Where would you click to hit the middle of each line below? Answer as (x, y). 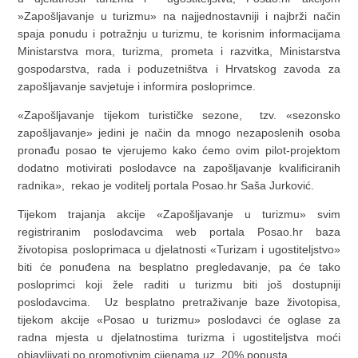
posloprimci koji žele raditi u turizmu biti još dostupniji (179, 285)
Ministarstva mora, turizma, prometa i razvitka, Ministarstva (179, 52)
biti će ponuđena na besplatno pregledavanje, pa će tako (179, 267)
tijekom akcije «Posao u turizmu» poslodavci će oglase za (179, 320)
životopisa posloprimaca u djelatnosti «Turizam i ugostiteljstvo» (179, 250)
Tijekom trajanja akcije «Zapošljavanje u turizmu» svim (179, 215)
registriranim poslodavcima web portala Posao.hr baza (179, 232)
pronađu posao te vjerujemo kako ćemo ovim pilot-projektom (179, 151)
